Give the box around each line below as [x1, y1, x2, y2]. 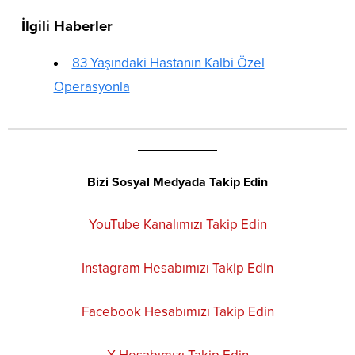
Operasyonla [53, 78, 130, 96]
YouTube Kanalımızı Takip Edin [88, 216, 267, 234]
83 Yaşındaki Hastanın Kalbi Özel [71, 55, 265, 72]
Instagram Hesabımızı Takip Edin [82, 260, 273, 277]
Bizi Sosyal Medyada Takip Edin [87, 174, 268, 191]
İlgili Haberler [21, 17, 113, 36]
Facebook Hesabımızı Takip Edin [81, 303, 274, 321]
